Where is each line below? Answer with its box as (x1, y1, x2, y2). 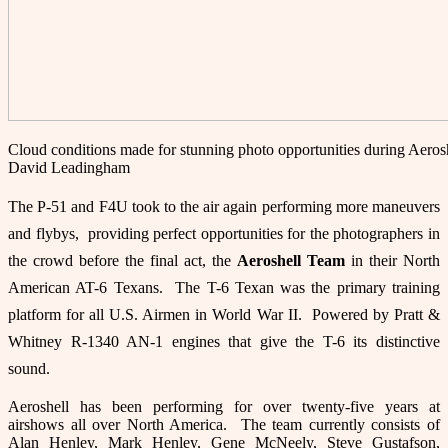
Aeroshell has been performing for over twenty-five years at (8, 397, 440, 415)
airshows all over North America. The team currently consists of (8, 415, 440, 433)
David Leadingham (8, 158, 130, 176)
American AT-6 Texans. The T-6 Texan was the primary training (8, 278, 440, 296)
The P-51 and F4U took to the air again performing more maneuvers (8, 197, 440, 215)
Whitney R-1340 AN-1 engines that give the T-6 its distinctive (8, 332, 440, 350)
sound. (8, 359, 62, 377)
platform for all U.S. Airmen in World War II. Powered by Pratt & (8, 305, 440, 323)
